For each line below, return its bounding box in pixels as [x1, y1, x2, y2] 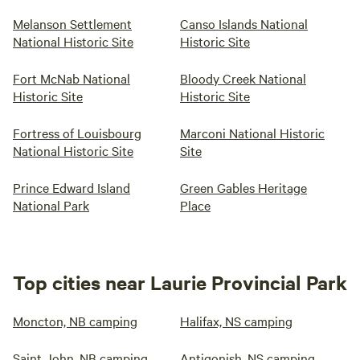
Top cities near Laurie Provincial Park [13, 269, 347, 295]
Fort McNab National [13, 69, 130, 87]
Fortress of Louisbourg [13, 124, 141, 141]
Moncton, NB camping [13, 312, 137, 329]
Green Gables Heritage [180, 178, 307, 196]
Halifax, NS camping [180, 312, 292, 329]
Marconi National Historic [180, 124, 325, 141]
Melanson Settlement [13, 14, 132, 32]
